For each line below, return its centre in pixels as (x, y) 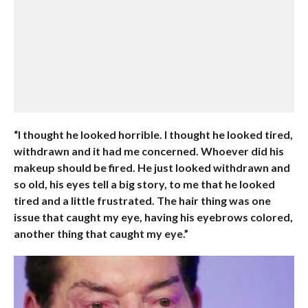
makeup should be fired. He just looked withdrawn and (152, 167)
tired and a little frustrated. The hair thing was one (142, 200)
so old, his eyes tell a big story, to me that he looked (144, 184)
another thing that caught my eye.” (101, 233)
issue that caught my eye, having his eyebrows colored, (153, 217)
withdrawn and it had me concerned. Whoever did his (148, 151)
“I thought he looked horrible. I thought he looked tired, (153, 134)
